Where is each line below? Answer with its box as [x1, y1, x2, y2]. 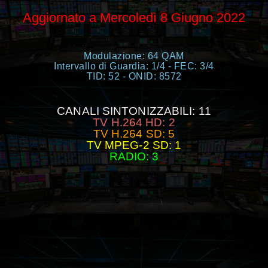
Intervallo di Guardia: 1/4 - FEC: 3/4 [54, 61, 214, 72]
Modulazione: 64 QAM [84, 51, 184, 62]
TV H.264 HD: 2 [93, 116, 175, 129]
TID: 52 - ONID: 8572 [86, 71, 182, 82]
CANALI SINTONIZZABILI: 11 [57, 105, 211, 118]
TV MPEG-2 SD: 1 [86, 139, 182, 152]
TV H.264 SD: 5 [93, 127, 175, 141]
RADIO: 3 [109, 150, 159, 163]
